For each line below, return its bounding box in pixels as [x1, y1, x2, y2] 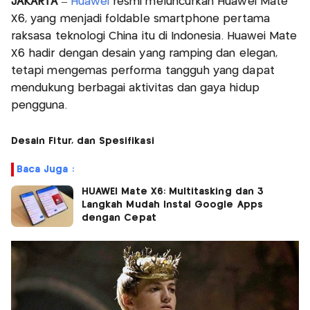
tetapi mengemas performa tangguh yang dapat [11, 65, 275, 76]
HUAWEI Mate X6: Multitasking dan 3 [82, 186, 264, 197]
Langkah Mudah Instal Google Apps [82, 199, 263, 210]
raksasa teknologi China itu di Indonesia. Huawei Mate [11, 30, 298, 42]
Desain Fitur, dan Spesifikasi [11, 136, 154, 146]
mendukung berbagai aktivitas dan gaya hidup [11, 82, 259, 93]
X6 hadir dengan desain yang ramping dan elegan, [11, 48, 278, 59]
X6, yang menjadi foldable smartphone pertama [11, 13, 270, 24]
